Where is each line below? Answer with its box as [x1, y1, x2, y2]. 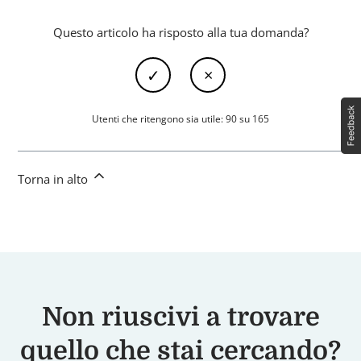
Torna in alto [18, 171, 92, 187]
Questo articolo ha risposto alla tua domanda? [52, 24, 309, 40]
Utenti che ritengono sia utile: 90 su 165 [92, 112, 269, 126]
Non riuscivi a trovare [41, 302, 320, 332]
